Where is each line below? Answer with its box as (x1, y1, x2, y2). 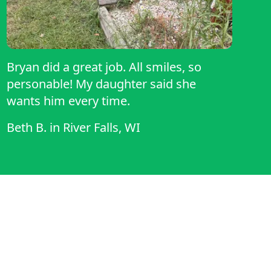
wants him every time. (6, 93, 130, 109)
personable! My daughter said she (6, 76, 76, 93)
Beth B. (6, 119, 47, 136)
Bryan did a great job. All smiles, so (6, 59, 201, 76)
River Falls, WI (62, 119, 140, 136)
